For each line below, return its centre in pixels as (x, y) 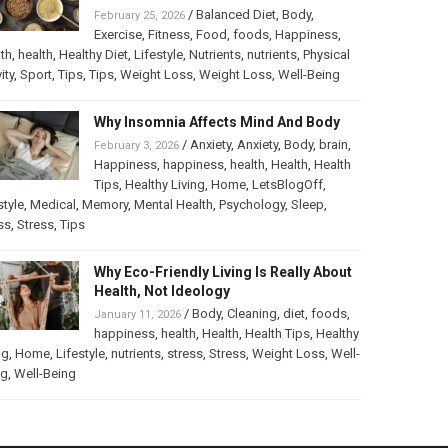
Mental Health (173, 205)
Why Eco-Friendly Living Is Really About (222, 272)
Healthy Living (164, 185)
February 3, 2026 (136, 146)
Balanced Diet (235, 15)
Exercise (117, 35)
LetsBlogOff (287, 185)
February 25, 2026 (139, 16)
